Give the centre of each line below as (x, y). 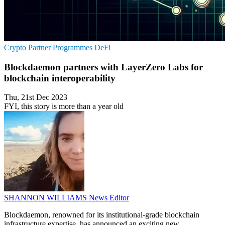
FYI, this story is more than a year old (64, 106)
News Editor (109, 198)
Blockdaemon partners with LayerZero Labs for (103, 67)
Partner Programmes (61, 47)
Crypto (16, 47)
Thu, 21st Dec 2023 (36, 97)
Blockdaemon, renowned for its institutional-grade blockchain (102, 215)
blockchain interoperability (60, 78)
